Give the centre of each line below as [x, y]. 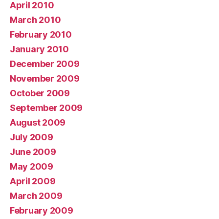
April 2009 [33, 181]
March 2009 [36, 196]
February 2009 [42, 210]
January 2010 [39, 49]
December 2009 [45, 64]
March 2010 [35, 20]
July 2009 [32, 137]
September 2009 [46, 108]
